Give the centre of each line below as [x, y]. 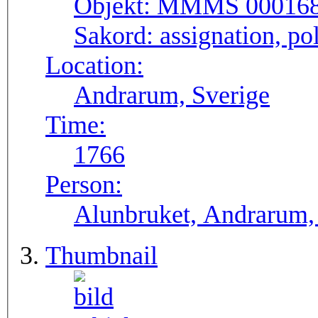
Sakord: [117, 36]
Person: [84, 185]
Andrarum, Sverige [172, 95]
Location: [94, 66]
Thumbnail [102, 256]
